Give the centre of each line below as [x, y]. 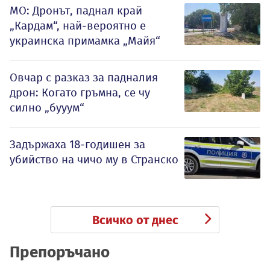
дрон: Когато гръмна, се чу [80, 92]
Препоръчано [60, 252]
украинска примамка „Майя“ [85, 40]
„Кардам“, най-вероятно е [78, 25]
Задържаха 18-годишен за [77, 144]
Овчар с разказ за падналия [84, 77]
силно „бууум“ [47, 107]
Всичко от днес [135, 220]
